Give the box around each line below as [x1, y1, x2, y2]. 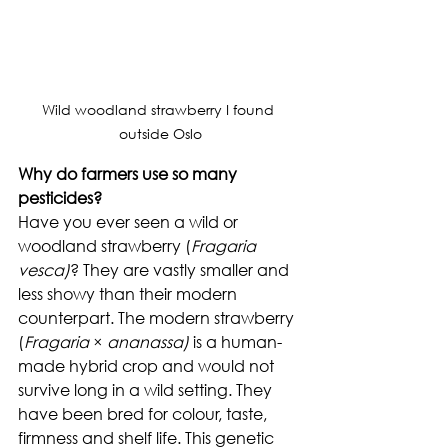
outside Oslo [118, 123, 202, 143]
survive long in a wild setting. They [18, 378, 276, 400]
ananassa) [107, 330, 193, 352]
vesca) [18, 258, 70, 280]
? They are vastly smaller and [70, 258, 293, 280]
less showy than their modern [18, 282, 241, 304]
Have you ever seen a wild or [18, 210, 242, 232]
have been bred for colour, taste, [18, 402, 271, 424]
